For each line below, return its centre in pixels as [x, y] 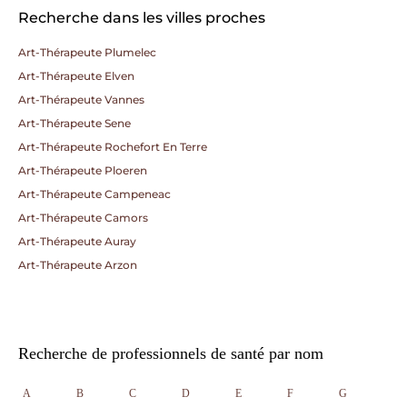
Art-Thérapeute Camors [83, 218]
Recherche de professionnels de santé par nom [171, 353]
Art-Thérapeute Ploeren [83, 170]
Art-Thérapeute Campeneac [94, 194]
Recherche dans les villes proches [142, 18]
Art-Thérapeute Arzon [78, 265]
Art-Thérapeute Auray [77, 241]
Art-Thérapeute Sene [74, 123]
